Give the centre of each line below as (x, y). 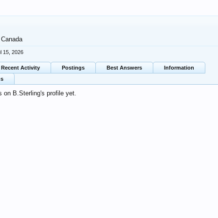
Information (179, 68)
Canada (12, 39)
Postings (73, 68)
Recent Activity (20, 68)
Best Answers (124, 68)
